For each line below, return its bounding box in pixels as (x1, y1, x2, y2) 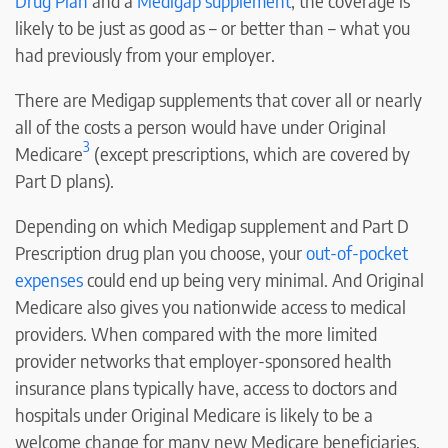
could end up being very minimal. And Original (83, 267, 424, 291)
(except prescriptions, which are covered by (90, 141, 410, 165)
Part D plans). (15, 168, 114, 192)
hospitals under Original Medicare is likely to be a (15, 402, 373, 426)
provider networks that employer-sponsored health (15, 348, 392, 372)
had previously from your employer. (15, 42, 275, 66)
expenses (15, 267, 83, 291)
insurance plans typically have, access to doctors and (15, 375, 397, 399)
